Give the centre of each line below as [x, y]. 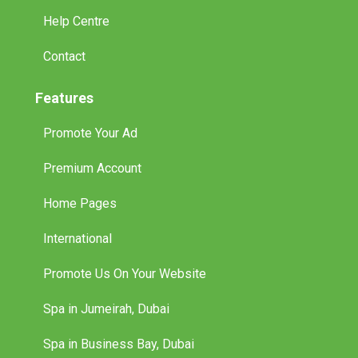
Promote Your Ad [90, 133]
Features [64, 97]
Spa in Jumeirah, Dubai [106, 308]
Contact [64, 56]
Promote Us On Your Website [125, 273]
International [78, 238]
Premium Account [92, 168]
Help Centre [76, 21]
